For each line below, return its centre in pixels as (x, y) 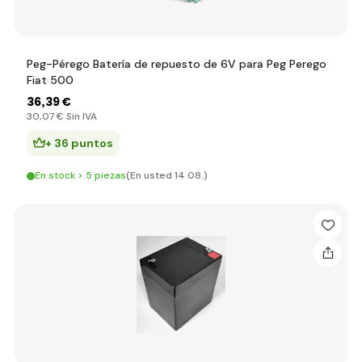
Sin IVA (80, 116)
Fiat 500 (50, 80)
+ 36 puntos (79, 143)
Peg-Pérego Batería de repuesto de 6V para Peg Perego (177, 64)
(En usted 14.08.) (167, 175)
